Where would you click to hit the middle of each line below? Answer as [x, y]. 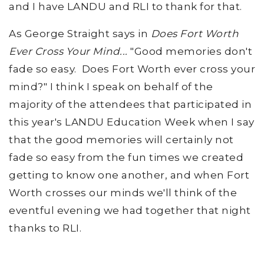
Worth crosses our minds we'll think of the [123, 192]
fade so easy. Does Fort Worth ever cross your [132, 69]
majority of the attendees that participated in [130, 104]
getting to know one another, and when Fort [129, 175]
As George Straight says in [80, 33]
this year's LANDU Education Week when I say [132, 122]
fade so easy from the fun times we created [126, 157]
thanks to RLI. [45, 228]
